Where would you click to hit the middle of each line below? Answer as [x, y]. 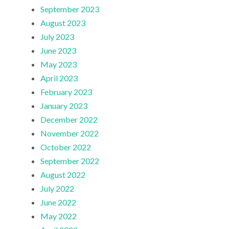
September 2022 [70, 161]
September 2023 [70, 9]
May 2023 [59, 64]
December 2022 [69, 120]
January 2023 [64, 106]
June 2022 [59, 202]
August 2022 [63, 175]
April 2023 [59, 78]
